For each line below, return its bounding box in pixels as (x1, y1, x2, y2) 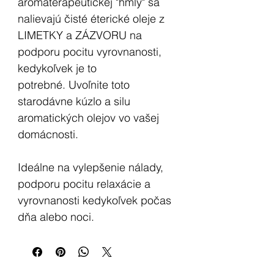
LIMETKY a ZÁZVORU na (18, 28, 142, 43)
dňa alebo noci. (18, 210, 94, 224)
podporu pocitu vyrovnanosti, (18, 45, 161, 59)
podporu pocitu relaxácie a (18, 177, 150, 191)
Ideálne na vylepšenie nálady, (18, 160, 163, 175)
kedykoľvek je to (18, 61, 97, 76)
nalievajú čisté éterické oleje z (18, 12, 165, 26)
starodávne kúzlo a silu (18, 94, 130, 109)
